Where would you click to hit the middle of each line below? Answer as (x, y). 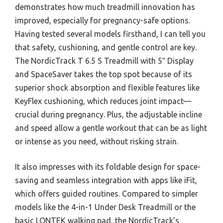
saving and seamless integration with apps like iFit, (106, 180)
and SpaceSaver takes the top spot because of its (104, 74)
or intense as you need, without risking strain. (97, 141)
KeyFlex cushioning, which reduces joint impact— (103, 101)
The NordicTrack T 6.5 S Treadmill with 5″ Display (104, 61)
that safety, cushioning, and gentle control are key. (106, 47)
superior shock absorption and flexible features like (107, 88)
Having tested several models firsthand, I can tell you (110, 34)
